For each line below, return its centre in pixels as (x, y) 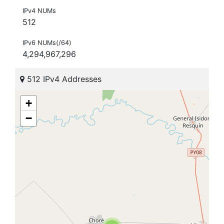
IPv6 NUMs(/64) (47, 43)
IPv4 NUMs (39, 11)
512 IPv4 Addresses (63, 79)
